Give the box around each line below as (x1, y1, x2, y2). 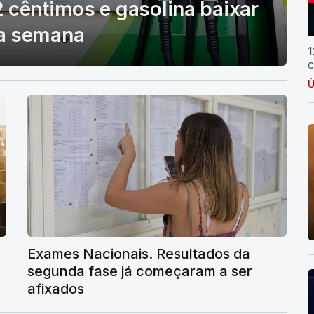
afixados (27, 280, 84, 298)
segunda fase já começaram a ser (27, 263, 252, 280)
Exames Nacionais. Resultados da (27, 245, 250, 263)
